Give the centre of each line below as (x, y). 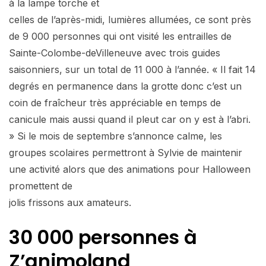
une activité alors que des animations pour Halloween (130, 169)
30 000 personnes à (103, 237)
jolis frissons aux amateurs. (70, 202)
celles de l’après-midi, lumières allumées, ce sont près (130, 19)
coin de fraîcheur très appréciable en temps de (115, 102)
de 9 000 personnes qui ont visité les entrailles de (120, 36)
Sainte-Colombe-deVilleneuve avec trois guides (115, 53)
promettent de (41, 186)
